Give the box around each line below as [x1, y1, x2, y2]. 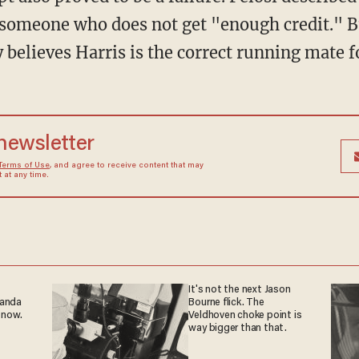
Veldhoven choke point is [188, 309, 302, 321]
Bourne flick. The [188, 296, 264, 309]
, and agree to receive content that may [49, 161, 204, 170]
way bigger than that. [188, 322, 287, 334]
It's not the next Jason [188, 284, 291, 296]
